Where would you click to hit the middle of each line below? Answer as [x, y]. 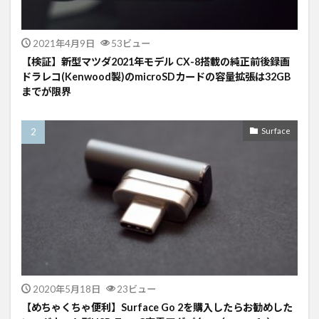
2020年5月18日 [66, 289]
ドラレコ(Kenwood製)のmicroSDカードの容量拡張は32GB [156, 77]
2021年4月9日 [63, 43]
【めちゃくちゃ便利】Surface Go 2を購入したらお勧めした [157, 308]
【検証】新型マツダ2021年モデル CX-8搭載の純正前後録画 [156, 62]
